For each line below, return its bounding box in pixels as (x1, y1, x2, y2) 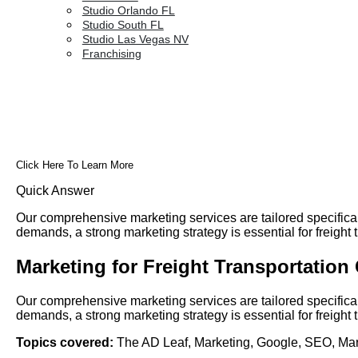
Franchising (82, 47, 141, 60)
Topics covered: (16, 336, 113, 350)
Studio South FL (82, 18, 164, 31)
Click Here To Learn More (16, 159, 133, 172)
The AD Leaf (117, 336, 188, 350)
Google (257, 336, 298, 350)
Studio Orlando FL (82, 4, 175, 17)
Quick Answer (16, 184, 94, 198)
